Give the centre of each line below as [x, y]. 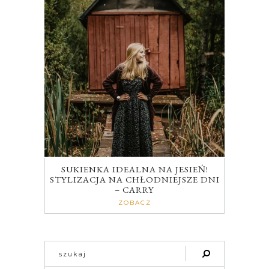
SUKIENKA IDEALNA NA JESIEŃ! [134, 169]
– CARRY [134, 190]
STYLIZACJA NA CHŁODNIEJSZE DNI [134, 180]
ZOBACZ [134, 203]
